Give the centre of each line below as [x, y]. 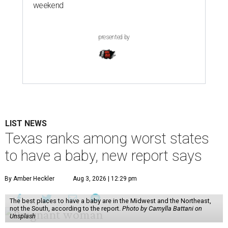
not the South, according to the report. [66, 208]
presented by [114, 37]
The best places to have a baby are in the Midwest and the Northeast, [110, 201]
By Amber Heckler [30, 178]
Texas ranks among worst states [107, 138]
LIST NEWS [26, 123]
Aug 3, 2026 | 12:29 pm [105, 178]
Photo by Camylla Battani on [162, 208]
